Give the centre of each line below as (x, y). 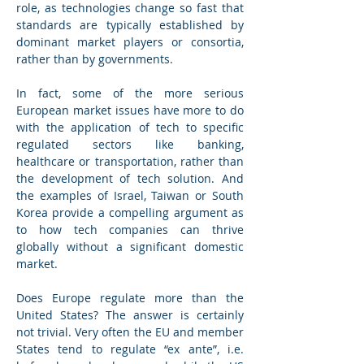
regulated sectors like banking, (130, 145)
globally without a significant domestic (130, 247)
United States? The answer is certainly (130, 315)
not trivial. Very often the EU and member (130, 332)
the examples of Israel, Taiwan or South (130, 196)
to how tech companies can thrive (130, 230)
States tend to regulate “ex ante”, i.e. (130, 349)
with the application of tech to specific (130, 128)
